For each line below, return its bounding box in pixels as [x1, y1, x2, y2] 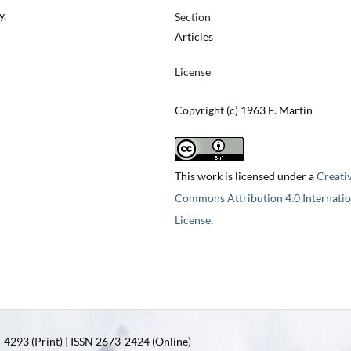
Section [174, 10, 211, 24]
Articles [174, 30, 213, 44]
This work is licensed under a [174, 169, 317, 183]
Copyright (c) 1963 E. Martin [174, 103, 313, 118]
